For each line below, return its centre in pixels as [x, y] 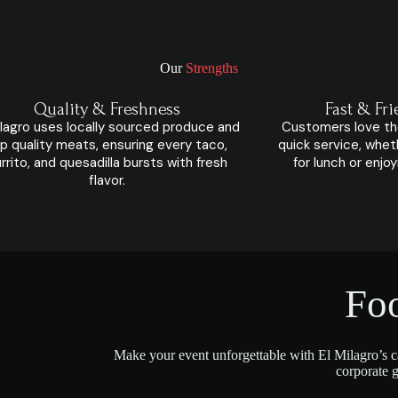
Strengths [212, 68]
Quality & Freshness [107, 109]
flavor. [107, 180]
